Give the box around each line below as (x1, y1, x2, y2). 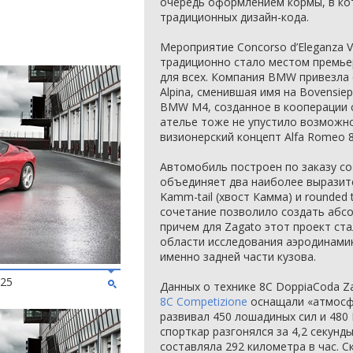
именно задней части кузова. (160, 249, 316, 264)
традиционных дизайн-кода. (160, 9, 309, 24)
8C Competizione (160, 294, 247, 309)
